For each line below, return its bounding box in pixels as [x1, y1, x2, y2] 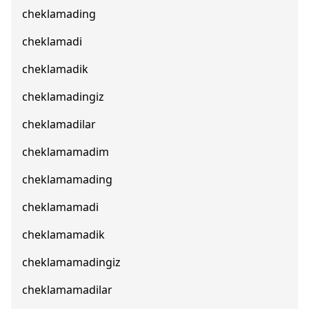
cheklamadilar [22, 117, 96, 132]
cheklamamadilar [22, 282, 112, 297]
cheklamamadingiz [22, 255, 121, 270]
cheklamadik [22, 61, 88, 77]
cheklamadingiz [22, 89, 104, 104]
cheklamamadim [22, 144, 109, 159]
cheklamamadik [22, 227, 105, 242]
